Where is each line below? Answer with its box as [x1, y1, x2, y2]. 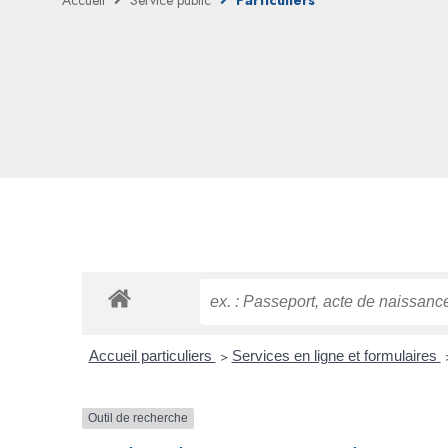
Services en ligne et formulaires [231, 347, 441, 365]
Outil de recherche [88, 411, 188, 426]
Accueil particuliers [88, 347, 216, 365]
